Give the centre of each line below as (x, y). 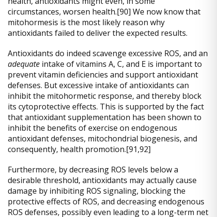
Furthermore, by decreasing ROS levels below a (93, 170)
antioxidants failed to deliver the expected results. (98, 33)
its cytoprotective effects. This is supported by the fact (106, 107)
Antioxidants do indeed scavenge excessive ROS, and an (108, 54)
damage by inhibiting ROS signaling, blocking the (97, 191)
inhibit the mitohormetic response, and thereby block (105, 96)
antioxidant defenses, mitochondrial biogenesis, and (102, 139)
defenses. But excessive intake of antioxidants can (98, 85)
